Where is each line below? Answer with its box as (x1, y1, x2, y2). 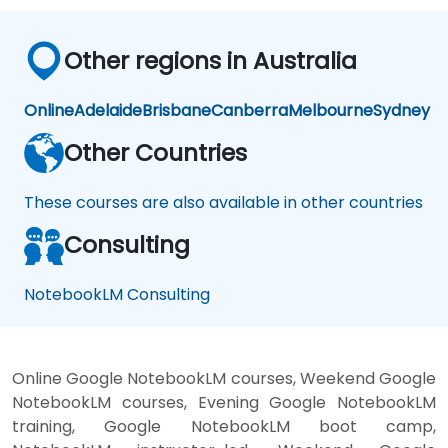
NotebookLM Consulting (24, 283, 210, 307)
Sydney (373, 99, 430, 123)
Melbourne (288, 99, 373, 123)
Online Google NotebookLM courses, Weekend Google (12, 367, 436, 391)
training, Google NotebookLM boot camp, (12, 415, 436, 439)
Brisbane (142, 99, 211, 123)
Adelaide (74, 99, 142, 123)
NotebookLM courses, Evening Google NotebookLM (12, 391, 436, 415)
